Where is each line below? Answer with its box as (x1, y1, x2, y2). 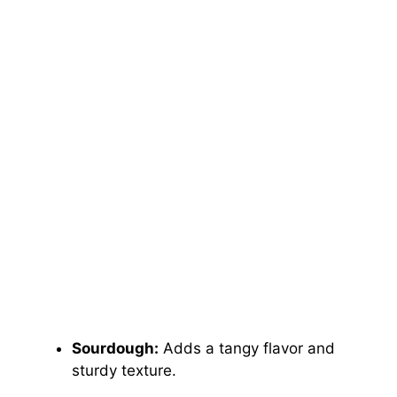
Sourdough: (72, 339, 159, 357)
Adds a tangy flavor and (159, 339, 335, 357)
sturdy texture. (72, 361, 176, 379)
